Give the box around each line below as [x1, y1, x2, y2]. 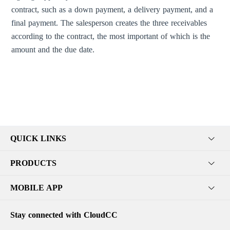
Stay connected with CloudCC [10, 210, 118, 219]
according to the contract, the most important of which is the [11, 32, 210, 41]
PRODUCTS [10, 158, 56, 167]
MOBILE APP [10, 183, 63, 192]
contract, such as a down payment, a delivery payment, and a [11, 5, 214, 14]
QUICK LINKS [10, 133, 66, 143]
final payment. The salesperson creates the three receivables [11, 18, 207, 27]
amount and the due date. [11, 45, 95, 54]
